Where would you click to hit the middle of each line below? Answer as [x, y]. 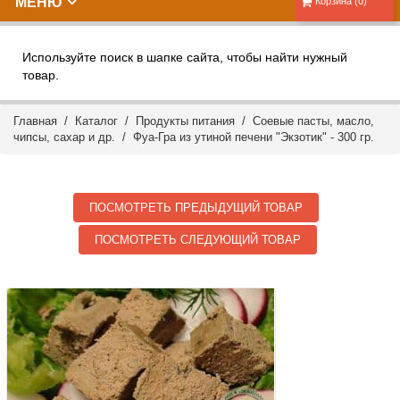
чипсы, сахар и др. [64, 137]
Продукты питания [185, 121]
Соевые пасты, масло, [313, 121]
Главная [35, 121]
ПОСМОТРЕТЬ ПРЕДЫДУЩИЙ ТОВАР [196, 208]
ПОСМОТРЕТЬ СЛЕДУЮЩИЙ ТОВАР [198, 240]
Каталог [96, 121]
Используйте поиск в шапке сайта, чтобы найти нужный [185, 57]
